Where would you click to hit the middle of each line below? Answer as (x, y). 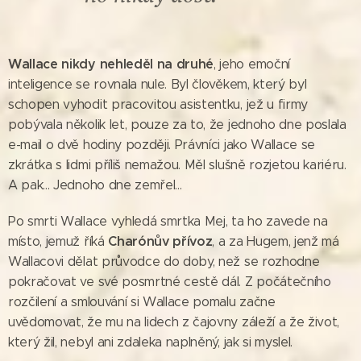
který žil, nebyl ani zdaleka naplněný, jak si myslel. (151, 342)
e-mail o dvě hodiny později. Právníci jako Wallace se (162, 144)
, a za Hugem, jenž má (276, 241)
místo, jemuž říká (58, 241)
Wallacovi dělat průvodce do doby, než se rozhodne (164, 261)
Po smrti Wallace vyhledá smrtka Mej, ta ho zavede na (168, 221)
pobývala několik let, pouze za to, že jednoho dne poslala (177, 124)
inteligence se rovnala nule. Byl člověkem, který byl (158, 84)
